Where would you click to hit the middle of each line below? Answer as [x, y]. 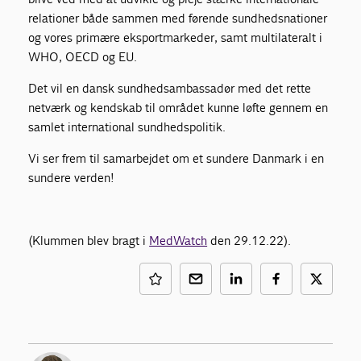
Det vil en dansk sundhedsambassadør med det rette [170, 88]
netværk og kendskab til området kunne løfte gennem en [178, 107]
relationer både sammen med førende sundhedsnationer [178, 18]
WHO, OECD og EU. [83, 56]
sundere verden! [72, 177]
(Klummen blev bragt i [89, 240]
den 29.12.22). [249, 240]
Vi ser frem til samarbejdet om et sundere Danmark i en [176, 158]
